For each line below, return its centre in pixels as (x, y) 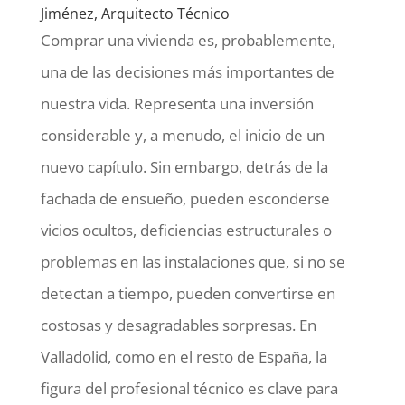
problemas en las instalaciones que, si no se (193, 262)
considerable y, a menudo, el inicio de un (182, 135)
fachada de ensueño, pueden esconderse (185, 198)
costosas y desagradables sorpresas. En (178, 325)
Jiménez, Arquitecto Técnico (135, 14)
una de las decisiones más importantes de (187, 72)
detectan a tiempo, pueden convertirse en (188, 293)
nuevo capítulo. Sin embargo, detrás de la (184, 167)
